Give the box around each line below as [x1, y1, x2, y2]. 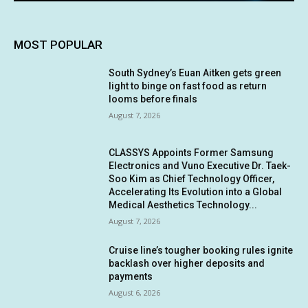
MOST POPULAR [14, 38, 102, 52]
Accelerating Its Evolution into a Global [109, 186, 283, 197]
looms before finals [109, 93, 198, 105]
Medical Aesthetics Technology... [109, 199, 258, 210]
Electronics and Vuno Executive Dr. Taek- [109, 159, 291, 171]
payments [109, 270, 153, 282]
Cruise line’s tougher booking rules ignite [109, 244, 294, 256]
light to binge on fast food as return [109, 80, 267, 92]
